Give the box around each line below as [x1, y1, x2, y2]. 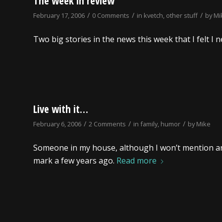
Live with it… [33, 102, 88, 116]
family [140, 119, 158, 129]
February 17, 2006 [33, 11, 85, 20]
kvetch [144, 11, 163, 20]
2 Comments [89, 119, 126, 129]
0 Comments [92, 11, 129, 20]
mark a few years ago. [33, 155, 116, 166]
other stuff [166, 11, 198, 20]
